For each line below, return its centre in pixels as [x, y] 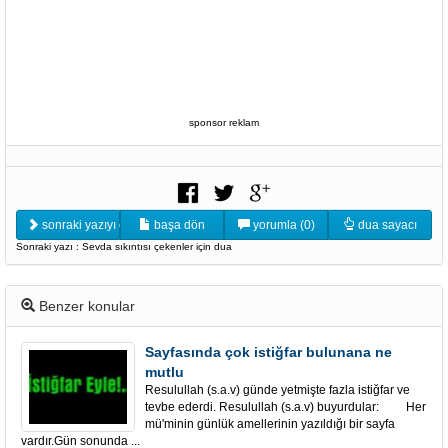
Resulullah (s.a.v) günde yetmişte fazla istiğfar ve [277, 390]
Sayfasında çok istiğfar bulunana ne [268, 352]
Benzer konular [85, 306]
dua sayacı [386, 225]
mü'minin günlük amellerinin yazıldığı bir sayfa [270, 424]
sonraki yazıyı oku [89, 225]
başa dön [178, 225]
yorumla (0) [282, 225]
